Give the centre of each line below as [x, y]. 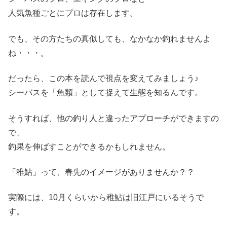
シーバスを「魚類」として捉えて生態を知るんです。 [105, 93]
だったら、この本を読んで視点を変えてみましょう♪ [103, 79]
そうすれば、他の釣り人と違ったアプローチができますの [113, 118]
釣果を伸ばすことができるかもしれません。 [89, 146]
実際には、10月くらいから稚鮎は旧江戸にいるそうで [106, 198]
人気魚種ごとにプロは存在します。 [73, 13]
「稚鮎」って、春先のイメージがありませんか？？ [101, 172]
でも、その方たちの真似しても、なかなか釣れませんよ [109, 39]
